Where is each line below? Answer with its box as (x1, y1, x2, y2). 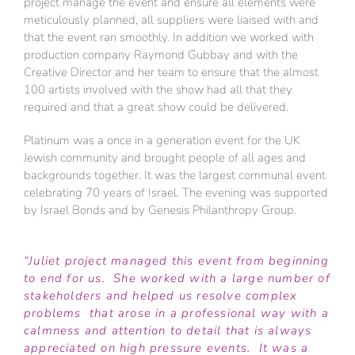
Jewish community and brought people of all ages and (24, 150, 306, 166)
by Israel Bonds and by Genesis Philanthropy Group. (24, 202, 296, 219)
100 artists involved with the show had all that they (24, 82, 292, 98)
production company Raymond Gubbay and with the (24, 47, 298, 63)
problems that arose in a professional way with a (24, 305, 329, 322)
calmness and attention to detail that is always (24, 323, 312, 339)
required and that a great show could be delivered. (24, 99, 288, 116)
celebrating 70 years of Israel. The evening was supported (24, 185, 328, 201)
